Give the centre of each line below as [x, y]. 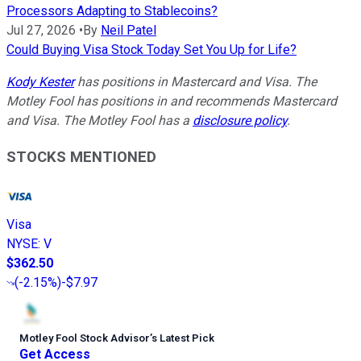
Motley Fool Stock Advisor [85, 338]
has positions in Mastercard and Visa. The [195, 82]
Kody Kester [40, 82]
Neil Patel [129, 31]
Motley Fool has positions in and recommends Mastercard [172, 102]
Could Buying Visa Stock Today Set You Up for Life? [151, 50]
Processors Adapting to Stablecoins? [112, 11]
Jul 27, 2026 [41, 31]
